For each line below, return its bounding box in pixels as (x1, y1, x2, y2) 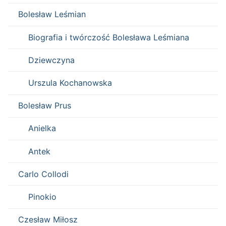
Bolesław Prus (18, 100, 71, 111)
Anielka (28, 123, 56, 134)
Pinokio (28, 191, 56, 202)
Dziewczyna (28, 54, 75, 65)
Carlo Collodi (18, 168, 69, 179)
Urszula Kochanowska (28, 77, 112, 88)
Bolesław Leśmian (18, 9, 86, 20)
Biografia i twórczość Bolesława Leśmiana (28, 32, 189, 42)
